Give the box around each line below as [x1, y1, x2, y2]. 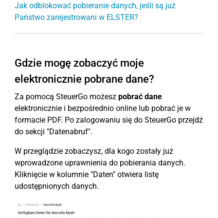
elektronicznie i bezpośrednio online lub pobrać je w [15, 103, 191, 113]
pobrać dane [118, 91, 162, 101]
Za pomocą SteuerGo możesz [15, 91, 118, 101]
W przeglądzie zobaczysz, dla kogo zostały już [15, 146, 173, 156]
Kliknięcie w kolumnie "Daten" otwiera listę [15, 169, 159, 179]
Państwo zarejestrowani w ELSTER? [15, 12, 138, 22]
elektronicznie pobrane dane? [15, 73, 154, 85]
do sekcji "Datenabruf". [15, 127, 92, 136]
